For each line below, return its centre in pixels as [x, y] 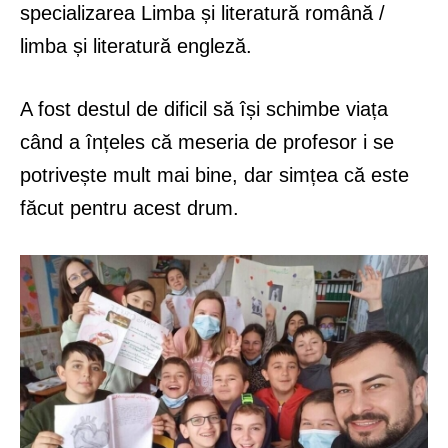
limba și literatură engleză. [136, 46]
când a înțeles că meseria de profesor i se [207, 142]
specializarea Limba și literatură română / [202, 13]
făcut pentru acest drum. [129, 208]
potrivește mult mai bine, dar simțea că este [214, 175]
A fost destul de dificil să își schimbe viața [204, 109]
